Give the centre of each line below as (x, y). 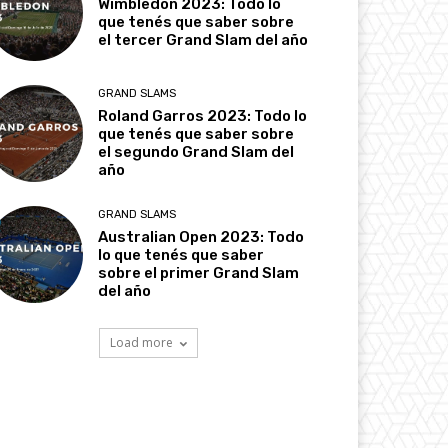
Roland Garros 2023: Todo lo (203, 115)
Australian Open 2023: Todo (201, 237)
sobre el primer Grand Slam (199, 273)
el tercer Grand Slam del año (203, 39)
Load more (141, 343)
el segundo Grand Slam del (196, 151)
